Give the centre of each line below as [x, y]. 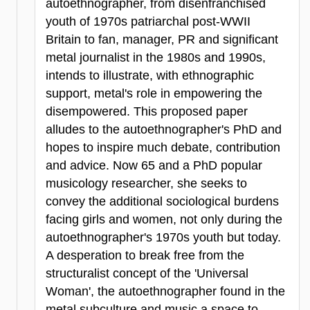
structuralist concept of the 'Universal [147, 274]
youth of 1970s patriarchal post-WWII [148, 22]
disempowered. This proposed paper [147, 112]
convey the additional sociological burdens [162, 202]
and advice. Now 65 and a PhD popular [154, 166]
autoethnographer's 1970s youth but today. [163, 238]
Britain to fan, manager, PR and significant [162, 40]
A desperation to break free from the [145, 256]
